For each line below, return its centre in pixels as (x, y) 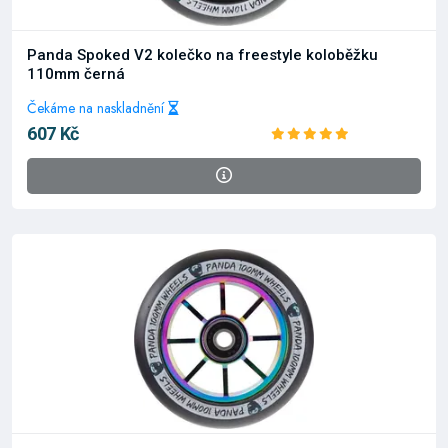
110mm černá (76, 74)
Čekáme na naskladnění (97, 108)
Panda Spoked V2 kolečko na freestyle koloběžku (202, 55)
